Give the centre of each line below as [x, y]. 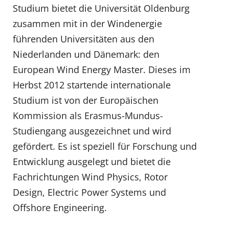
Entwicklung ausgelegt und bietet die [92, 162]
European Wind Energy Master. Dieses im [102, 70]
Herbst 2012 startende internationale [92, 85]
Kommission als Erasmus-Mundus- [88, 116]
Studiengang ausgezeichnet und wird [92, 131]
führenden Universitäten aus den [84, 39]
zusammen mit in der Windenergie [87, 24]
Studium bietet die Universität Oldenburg [101, 8]
